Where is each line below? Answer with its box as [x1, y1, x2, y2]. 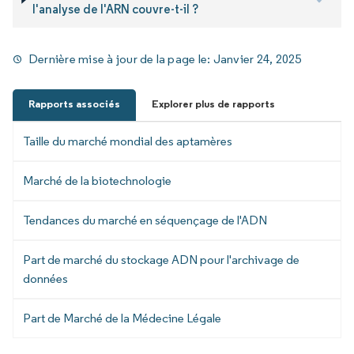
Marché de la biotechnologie [23, 172, 171, 188]
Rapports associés [28, 96, 120, 111]
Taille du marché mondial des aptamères [23, 133, 232, 149]
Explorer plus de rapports [152, 96, 275, 111]
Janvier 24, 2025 [213, 51, 302, 66]
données [23, 270, 68, 286]
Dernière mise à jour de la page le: [28, 51, 213, 66]
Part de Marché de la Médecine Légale [23, 310, 221, 326]
